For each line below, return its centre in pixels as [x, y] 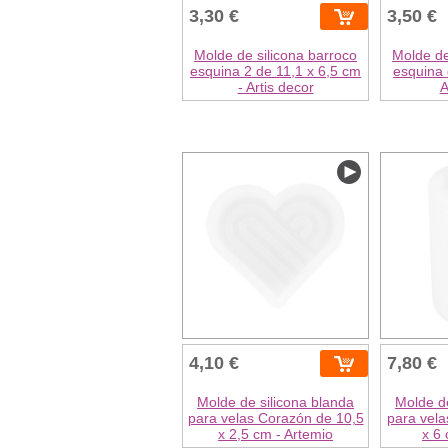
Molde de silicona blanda [276, 402]
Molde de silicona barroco [276, 55]
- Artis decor [275, 87]
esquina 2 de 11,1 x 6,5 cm [276, 71]
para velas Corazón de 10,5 [275, 418]
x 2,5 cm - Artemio [276, 434]
